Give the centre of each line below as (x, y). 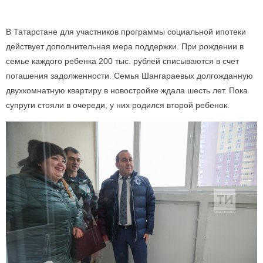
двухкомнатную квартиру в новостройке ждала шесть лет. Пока (127, 90)
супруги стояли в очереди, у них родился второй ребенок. (118, 105)
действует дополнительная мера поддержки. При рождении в (125, 46)
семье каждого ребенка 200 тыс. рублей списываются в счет (122, 61)
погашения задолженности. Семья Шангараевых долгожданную (129, 75)
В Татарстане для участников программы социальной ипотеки (126, 31)
